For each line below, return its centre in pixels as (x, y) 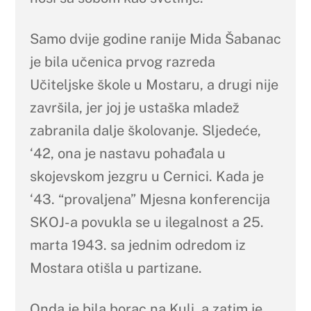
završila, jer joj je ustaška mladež (134, 108)
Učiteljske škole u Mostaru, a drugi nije (154, 85)
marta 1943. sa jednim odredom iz (137, 245)
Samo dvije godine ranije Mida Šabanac (155, 39)
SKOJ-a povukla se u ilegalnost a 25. (146, 222)
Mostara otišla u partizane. (116, 268)
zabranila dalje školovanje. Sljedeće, (145, 131)
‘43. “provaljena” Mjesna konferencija (150, 200)
